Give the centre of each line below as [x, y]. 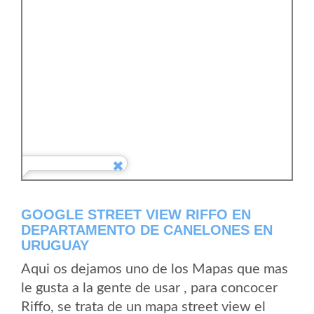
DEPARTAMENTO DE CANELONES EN [147, 230]
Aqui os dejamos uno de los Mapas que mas [155, 269]
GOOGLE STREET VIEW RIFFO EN [136, 214]
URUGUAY [55, 245]
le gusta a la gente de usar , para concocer [149, 288]
